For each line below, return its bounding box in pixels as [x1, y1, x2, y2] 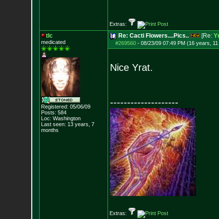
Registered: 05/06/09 [41, 104, 90, 109]
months [41, 127, 59, 133]
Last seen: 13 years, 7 [41, 121, 94, 127]
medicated [41, 39, 66, 45]
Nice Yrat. [109, 62, 153, 73]
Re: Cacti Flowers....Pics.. [118, 32, 189, 39]
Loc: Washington [41, 115, 81, 121]
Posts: [41, 109, 56, 115]
